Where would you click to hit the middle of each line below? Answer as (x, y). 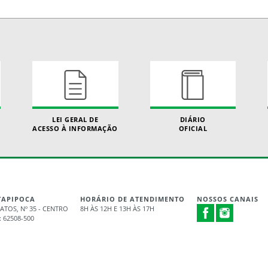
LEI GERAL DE (75, 119)
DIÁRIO (193, 119)
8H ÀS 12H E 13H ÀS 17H (117, 208)
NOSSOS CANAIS (227, 199)
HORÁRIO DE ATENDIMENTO (132, 199)
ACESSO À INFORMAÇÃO (75, 128)
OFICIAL (193, 128)
